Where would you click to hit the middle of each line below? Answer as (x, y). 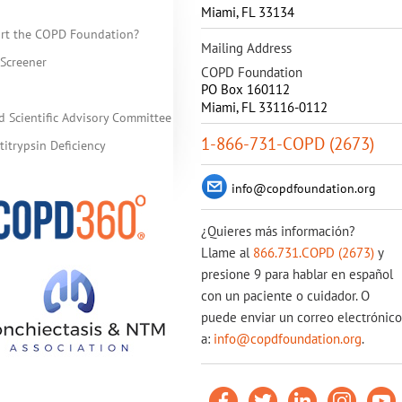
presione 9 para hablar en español (297, 274)
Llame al (227, 253)
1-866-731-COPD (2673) (288, 144)
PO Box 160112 (245, 89)
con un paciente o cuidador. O (285, 296)
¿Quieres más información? (278, 231)
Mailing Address (246, 48)
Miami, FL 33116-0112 (264, 107)
